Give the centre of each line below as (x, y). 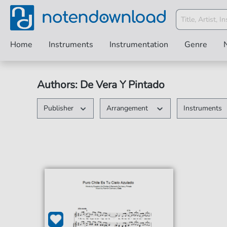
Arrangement (128, 108)
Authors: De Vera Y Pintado (101, 85)
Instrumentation (139, 45)
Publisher (58, 108)
